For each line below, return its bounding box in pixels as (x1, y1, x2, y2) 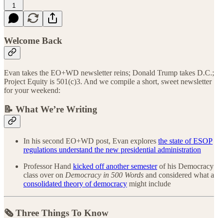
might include (127, 180, 171, 188)
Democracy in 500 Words (65, 171, 144, 180)
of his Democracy (157, 162, 214, 171)
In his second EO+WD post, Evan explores (23, 137, 158, 145)
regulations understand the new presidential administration (23, 145, 201, 154)
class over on (23, 171, 65, 180)
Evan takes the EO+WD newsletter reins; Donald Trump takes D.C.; (4, 68, 214, 77)
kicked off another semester (73, 162, 157, 171)
